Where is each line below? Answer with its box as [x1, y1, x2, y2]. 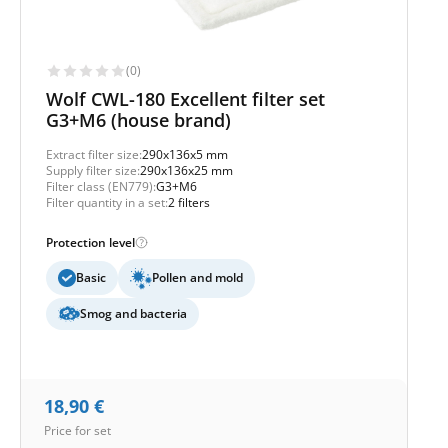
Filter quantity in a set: [46, 193, 168, 211]
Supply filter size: [46, 161, 140, 179]
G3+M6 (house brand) [46, 107, 231, 132]
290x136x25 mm [140, 161, 233, 179]
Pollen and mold [152, 269, 243, 286]
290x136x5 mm [142, 145, 228, 163]
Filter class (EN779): [46, 177, 156, 195]
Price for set [44, 421, 111, 439]
